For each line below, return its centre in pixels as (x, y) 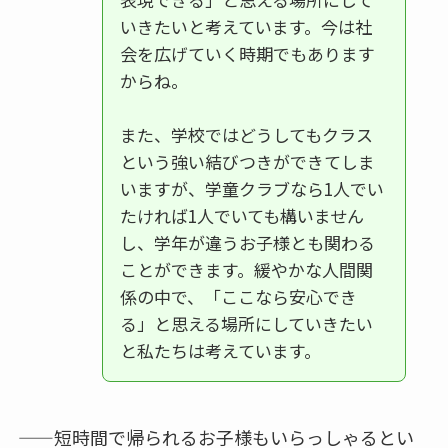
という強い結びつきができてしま (247, 161)
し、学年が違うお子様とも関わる (247, 242)
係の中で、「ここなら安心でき (238, 296)
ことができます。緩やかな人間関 (246, 269)
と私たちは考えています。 (220, 350)
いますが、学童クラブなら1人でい (251, 188)
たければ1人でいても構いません (241, 215)
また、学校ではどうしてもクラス (246, 134)
